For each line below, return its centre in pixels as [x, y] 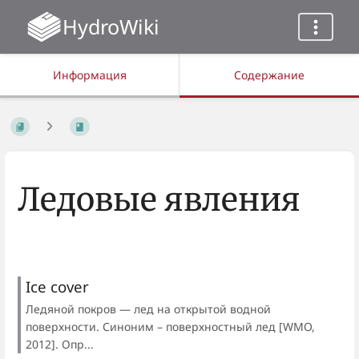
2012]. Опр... [60, 344]
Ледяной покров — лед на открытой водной [148, 309]
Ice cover [57, 287]
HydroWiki [111, 26]
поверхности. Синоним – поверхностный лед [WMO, [170, 326]
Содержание [269, 75]
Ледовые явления [159, 199]
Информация [89, 75]
